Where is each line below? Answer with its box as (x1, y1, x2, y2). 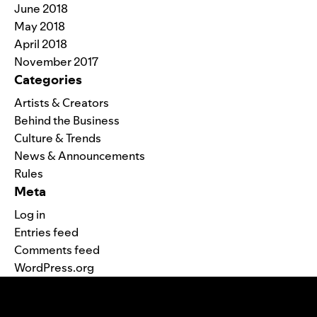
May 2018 (14, 18, 65, 34)
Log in (14, 206, 45, 222)
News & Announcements (14, 147, 145, 163)
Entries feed (14, 224, 79, 240)
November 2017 (14, 53, 98, 69)
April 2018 (14, 35, 67, 52)
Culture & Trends (14, 129, 101, 146)
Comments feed (14, 241, 100, 258)
